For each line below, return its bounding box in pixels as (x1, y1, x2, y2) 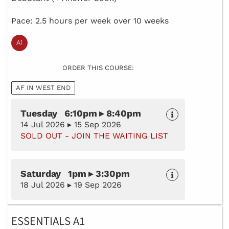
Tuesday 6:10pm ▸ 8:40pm (20, 108, 141, 119)
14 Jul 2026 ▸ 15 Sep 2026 (20, 120, 121, 130)
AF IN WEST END (16, 84, 71, 92)
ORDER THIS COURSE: (62, 64, 134, 72)
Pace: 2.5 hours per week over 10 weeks (11, 16, 169, 26)
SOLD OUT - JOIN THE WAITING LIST (20, 131, 168, 141)
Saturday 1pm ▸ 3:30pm (20, 168, 130, 179)
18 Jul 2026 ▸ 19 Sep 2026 (20, 180, 122, 190)
